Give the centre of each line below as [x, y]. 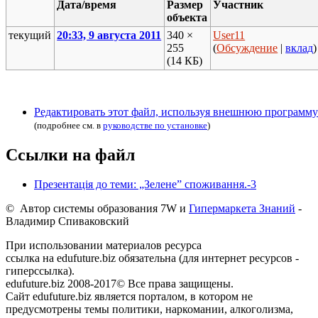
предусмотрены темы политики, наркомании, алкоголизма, [149, 309]
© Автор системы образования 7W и [97, 209]
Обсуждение [247, 48]
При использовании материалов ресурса [104, 246]
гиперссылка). [40, 271]
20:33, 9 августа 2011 [109, 35]
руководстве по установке [155, 125]
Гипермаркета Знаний [242, 209]
